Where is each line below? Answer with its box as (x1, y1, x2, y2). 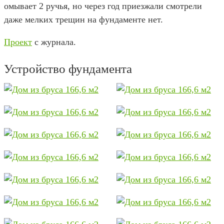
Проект (4, 37, 32, 47)
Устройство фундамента (4, 61, 132, 75)
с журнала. (32, 37, 76, 47)
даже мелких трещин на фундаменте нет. (4, 14, 163, 24)
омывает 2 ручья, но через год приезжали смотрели (4, 1, 202, 11)
